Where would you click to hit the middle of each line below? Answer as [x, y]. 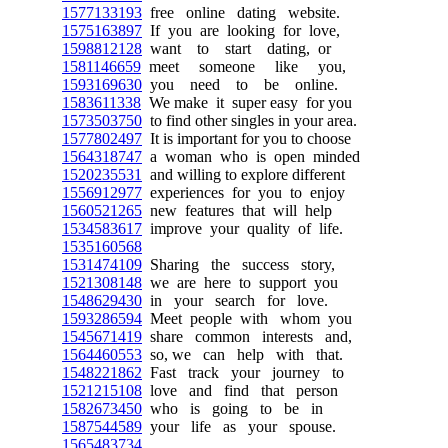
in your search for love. [235, 300]
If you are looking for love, [241, 30]
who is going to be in [232, 408]
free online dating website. [241, 12]
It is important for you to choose [246, 138]
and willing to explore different [243, 174]
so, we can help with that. [242, 354]
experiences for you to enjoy [243, 192]
